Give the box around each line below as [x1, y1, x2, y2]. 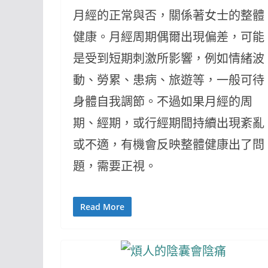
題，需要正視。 [73, 158, 157, 174]
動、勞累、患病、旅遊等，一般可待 [73, 72, 264, 88]
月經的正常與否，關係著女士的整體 [73, 7, 264, 23]
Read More [80, 201, 124, 212]
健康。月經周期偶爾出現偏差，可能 [73, 29, 264, 45]
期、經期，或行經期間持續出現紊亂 [73, 115, 264, 131]
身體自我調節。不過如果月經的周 [73, 93, 252, 109]
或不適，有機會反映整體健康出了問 [73, 136, 264, 153]
